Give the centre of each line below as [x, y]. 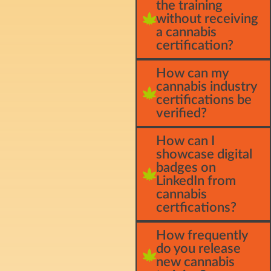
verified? [181, 113]
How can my [192, 73]
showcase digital [204, 154]
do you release [198, 248]
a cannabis [186, 32]
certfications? [196, 207]
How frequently [202, 235]
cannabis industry [206, 86]
